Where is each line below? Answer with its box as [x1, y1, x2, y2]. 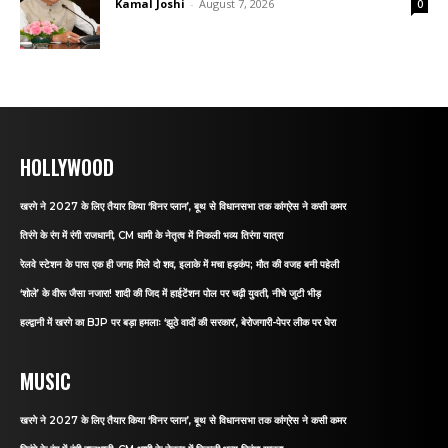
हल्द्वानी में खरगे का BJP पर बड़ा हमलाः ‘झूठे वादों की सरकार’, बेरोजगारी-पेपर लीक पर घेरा [20, 315, 336, 329]
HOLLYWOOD [20, 151, 114, 182]
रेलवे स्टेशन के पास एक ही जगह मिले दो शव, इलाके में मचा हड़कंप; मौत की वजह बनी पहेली [20, 257, 339, 271]
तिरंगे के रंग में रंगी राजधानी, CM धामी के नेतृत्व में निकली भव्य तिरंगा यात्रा [20, 228, 283, 242]
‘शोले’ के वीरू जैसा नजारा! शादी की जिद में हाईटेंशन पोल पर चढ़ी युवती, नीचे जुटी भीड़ [20, 286, 321, 300]
